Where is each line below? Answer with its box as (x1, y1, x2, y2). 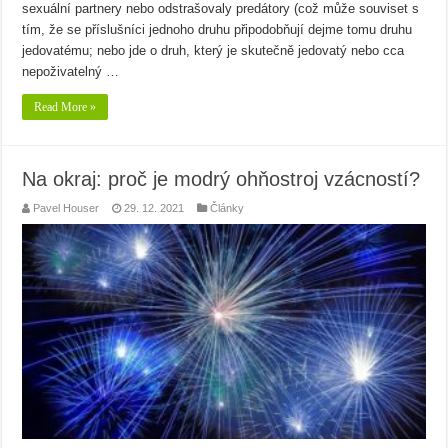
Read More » (34, 99, 97, 114)
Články (210, 201, 245, 214)
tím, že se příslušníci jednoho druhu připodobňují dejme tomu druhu (22, 21, 413, 37)
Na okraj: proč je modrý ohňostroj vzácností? (22, 167, 421, 190)
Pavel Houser (33, 201, 100, 214)
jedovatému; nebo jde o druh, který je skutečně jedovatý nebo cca (22, 42, 405, 58)
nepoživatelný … (22, 63, 120, 79)
